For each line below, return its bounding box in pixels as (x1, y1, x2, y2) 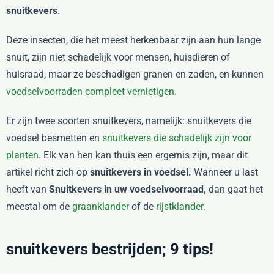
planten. (6, 149, 41, 161)
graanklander (72, 200, 129, 212)
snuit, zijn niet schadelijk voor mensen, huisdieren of (6, 51, 230, 63)
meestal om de (6, 200, 72, 212)
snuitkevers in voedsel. (90, 166, 191, 178)
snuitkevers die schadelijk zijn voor (102, 131, 251, 144)
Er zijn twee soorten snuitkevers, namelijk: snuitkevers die (6, 114, 251, 127)
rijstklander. (156, 200, 206, 212)
